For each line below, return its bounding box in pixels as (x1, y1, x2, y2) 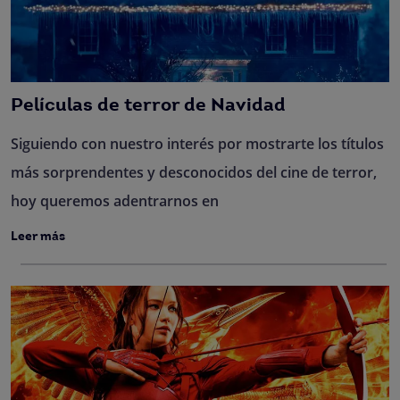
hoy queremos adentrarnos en (11, 190, 219, 211)
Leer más (11, 229, 65, 244)
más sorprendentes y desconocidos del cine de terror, (11, 162, 377, 182)
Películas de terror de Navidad (11, 96, 286, 115)
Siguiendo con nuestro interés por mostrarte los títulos (11, 133, 384, 154)
